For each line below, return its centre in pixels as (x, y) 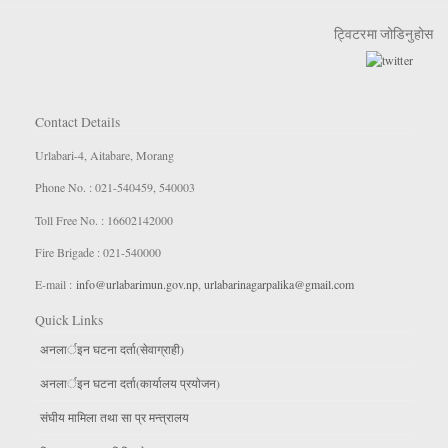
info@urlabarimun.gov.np (137, 284)
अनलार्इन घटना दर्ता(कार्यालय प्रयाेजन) (130, 383)
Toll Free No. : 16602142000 (104, 219)
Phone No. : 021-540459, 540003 (115, 187)
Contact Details (77, 121)
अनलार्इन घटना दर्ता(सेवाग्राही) (112, 349)
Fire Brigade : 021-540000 (98, 252)
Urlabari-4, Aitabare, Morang (104, 154)
